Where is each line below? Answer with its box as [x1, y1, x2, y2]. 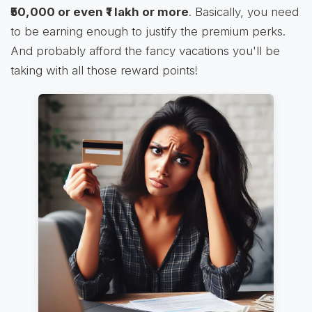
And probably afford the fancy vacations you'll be [10, 44, 280, 58]
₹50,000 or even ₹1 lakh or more [10, 5, 189, 19]
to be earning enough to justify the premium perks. [10, 24, 286, 39]
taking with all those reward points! [10, 63, 198, 78]
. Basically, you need [189, 5, 299, 19]
